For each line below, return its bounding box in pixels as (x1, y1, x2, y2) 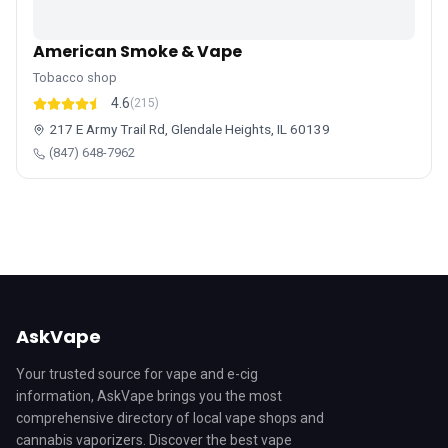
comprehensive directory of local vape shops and (16, 410, 324, 426)
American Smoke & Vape (33, 40, 242, 63)
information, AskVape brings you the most (16, 388, 282, 404)
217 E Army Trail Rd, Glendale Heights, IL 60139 (49, 121, 330, 137)
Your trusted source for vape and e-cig (16, 366, 258, 382)
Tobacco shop (33, 70, 117, 85)
